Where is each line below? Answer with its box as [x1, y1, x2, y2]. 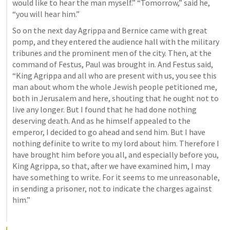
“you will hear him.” [12, 9, 81, 19]
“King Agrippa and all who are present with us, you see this [12, 70, 217, 81]
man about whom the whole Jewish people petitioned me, [12, 82, 217, 92]
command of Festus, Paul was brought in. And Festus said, [12, 59, 213, 69]
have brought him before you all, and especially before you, [12, 149, 219, 160]
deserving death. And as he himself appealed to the [12, 116, 190, 126]
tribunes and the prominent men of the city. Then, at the [12, 48, 212, 58]
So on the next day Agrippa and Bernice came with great [12, 25, 207, 35]
